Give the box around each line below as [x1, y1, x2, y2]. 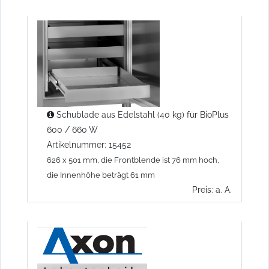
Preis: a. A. [192, 184, 232, 195]
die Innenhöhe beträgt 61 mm [47, 170, 155, 180]
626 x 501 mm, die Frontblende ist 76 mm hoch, [47, 155, 219, 165]
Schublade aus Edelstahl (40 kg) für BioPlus [54, 109, 229, 119]
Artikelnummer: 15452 [47, 139, 131, 150]
